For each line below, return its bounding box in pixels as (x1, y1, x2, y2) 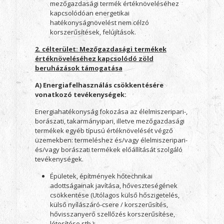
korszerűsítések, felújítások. (49, 27, 136, 36)
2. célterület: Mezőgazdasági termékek (34, 44, 166, 53)
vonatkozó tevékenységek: (34, 90, 126, 99)
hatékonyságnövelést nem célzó (49, 18, 149, 27)
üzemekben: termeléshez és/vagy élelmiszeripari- (34, 135, 187, 144)
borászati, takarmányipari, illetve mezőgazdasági (34, 116, 184, 125)
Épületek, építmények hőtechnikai (49, 171, 152, 180)
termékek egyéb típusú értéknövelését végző (34, 126, 173, 135)
